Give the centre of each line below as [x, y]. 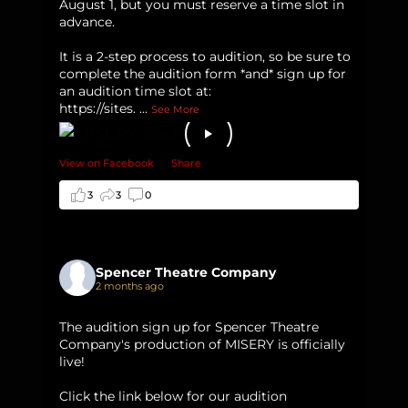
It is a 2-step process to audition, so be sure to [205, 56]
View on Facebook [108, 163]
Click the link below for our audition [173, 396]
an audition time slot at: [136, 91]
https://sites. [98, 108]
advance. [87, 21]
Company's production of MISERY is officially [203, 344]
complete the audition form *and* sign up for [203, 73]
